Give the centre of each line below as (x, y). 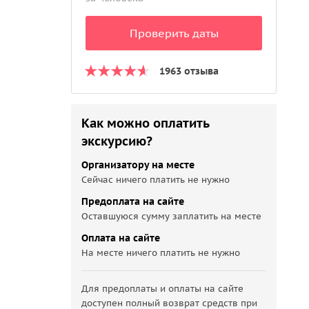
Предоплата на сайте (133, 201)
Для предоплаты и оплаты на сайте (163, 289)
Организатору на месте (138, 165)
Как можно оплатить (146, 123)
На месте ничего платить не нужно (161, 253)
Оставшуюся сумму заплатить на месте (172, 216)
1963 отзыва (189, 71)
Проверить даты (174, 33)
